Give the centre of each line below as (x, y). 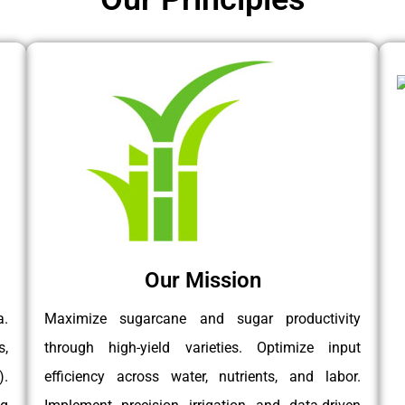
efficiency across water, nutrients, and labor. (202, 376)
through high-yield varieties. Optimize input (202, 347)
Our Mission (202, 280)
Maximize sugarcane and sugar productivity (202, 318)
